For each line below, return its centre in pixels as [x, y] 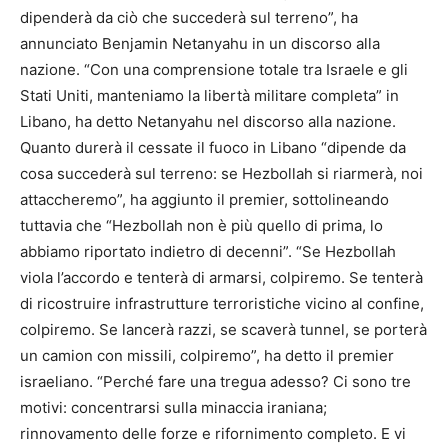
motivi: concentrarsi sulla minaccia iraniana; [173, 408]
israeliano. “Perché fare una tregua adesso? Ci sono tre [215, 382]
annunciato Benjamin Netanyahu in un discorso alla [200, 44]
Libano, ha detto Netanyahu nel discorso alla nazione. [208, 122]
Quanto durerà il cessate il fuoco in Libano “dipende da [213, 148]
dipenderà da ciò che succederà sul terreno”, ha [189, 18]
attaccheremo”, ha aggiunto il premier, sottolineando [204, 200]
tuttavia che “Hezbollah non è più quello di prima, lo [201, 226]
